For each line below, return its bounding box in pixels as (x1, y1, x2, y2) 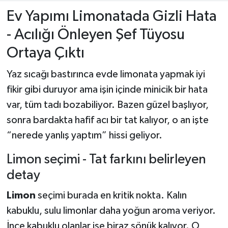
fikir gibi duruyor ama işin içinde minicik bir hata (6, 84, 208, 95)
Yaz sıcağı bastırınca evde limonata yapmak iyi (6, 69, 205, 80)
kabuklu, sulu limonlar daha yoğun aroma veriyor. (6, 205, 216, 216)
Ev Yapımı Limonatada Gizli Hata (6, 8, 217, 24)
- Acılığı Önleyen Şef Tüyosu (6, 26, 185, 43)
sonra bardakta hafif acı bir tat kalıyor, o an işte (6, 115, 209, 126)
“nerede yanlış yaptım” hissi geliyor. (6, 130, 162, 141)
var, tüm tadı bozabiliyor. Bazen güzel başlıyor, (6, 100, 209, 110)
